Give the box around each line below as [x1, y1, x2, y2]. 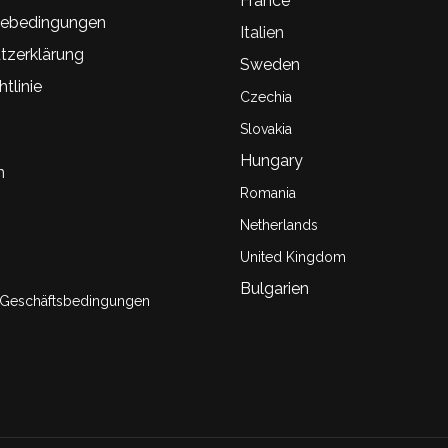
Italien [240, 23, 284, 42]
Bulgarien [240, 279, 309, 298]
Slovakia [240, 121, 292, 137]
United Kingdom [240, 249, 346, 265]
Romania [240, 185, 296, 201]
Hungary [240, 151, 303, 170]
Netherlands [240, 217, 318, 233]
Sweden [240, 55, 300, 74]
